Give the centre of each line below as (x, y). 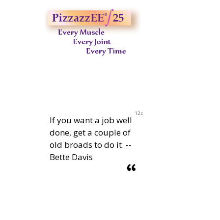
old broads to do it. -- (91, 144)
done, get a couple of (90, 132)
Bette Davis (71, 157)
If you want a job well (91, 120)
